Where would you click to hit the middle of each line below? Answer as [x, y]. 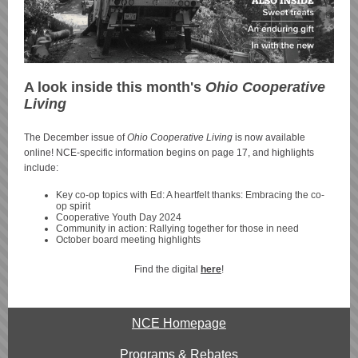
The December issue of [76, 137]
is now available [270, 137]
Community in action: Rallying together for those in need [177, 229]
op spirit [73, 206]
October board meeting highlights [128, 240]
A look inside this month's [113, 87]
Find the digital [167, 269]
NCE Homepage [179, 323]
